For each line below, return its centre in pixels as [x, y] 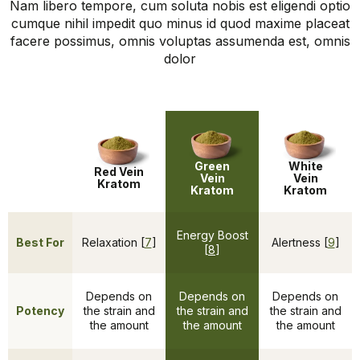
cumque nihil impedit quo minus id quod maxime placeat [180, 23]
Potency [40, 311]
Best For [40, 243]
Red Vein [119, 172]
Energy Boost [212, 235]
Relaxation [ [113, 243]
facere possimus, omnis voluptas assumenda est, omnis [180, 41]
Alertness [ [299, 243]
